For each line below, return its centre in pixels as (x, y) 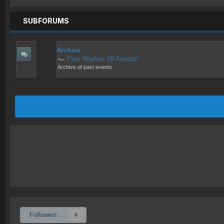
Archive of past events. (85, 67)
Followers (43, 214)
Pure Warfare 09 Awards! (103, 58)
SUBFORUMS (46, 20)
